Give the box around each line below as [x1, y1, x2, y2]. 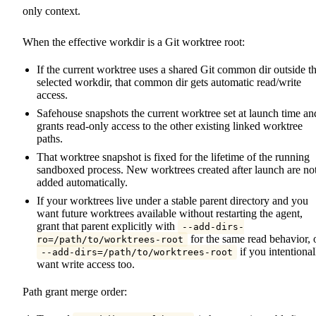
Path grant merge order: [23, 285, 127, 298]
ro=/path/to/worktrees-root [37, 233, 183, 245]
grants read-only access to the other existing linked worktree [37, 119, 303, 132]
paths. [37, 132, 63, 145]
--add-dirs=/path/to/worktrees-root [41, 246, 233, 257]
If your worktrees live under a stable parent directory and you [37, 194, 308, 207]
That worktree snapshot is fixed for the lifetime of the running [37, 150, 310, 163]
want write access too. [37, 257, 135, 270]
